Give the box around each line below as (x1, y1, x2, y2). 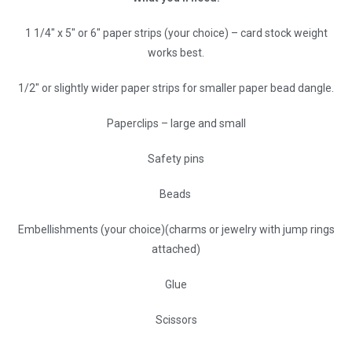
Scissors (155, 313, 197, 326)
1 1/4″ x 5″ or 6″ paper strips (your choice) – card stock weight (24, 26, 328, 39)
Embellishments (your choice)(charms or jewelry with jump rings (17, 222, 335, 236)
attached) (152, 242, 200, 255)
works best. (148, 46, 204, 59)
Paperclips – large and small (106, 116, 246, 130)
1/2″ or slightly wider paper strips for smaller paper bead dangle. (18, 81, 334, 94)
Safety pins (148, 152, 204, 165)
